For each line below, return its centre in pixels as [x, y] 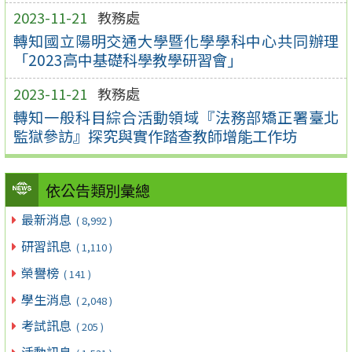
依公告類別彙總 [97, 191]
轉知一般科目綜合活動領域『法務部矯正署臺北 [176, 117]
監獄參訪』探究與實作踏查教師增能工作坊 [155, 136]
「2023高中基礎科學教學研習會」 [127, 59]
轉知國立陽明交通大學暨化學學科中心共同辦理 [176, 40]
